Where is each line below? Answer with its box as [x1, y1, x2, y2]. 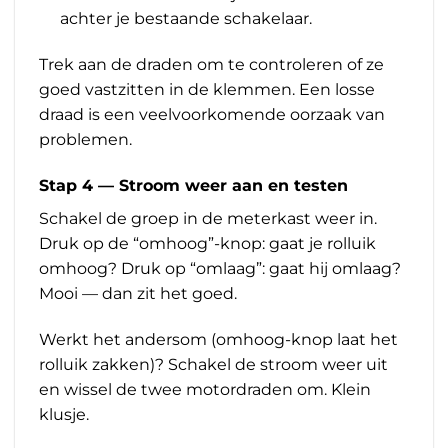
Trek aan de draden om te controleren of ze [39, 55, 384, 75]
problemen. [39, 130, 132, 150]
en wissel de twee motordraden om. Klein [39, 379, 371, 399]
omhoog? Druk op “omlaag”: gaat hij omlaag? [39, 258, 401, 278]
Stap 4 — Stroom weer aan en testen [39, 175, 348, 195]
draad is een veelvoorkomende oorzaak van [39, 105, 385, 125]
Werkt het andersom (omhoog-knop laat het [39, 329, 398, 349]
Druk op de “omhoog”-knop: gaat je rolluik [39, 233, 376, 253]
